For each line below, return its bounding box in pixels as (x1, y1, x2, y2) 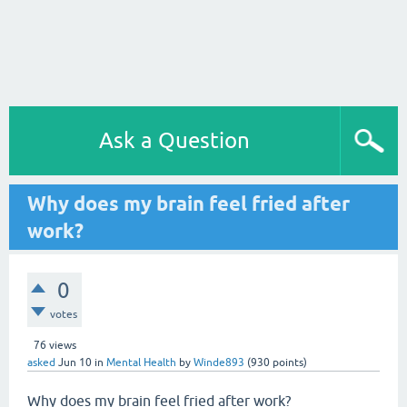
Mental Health (106, 356, 176, 369)
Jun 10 (58, 356, 92, 369)
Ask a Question (99, 128, 250, 153)
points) (270, 356, 307, 369)
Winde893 (194, 356, 244, 369)
